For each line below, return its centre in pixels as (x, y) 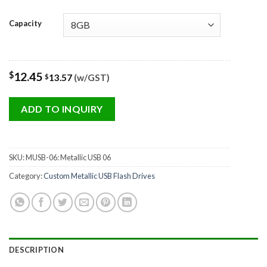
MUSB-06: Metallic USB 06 (68, 157)
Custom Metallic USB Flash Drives (99, 176)
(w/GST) (91, 77)
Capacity (25, 23)
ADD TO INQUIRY (62, 108)
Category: (26, 176)
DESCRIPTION (36, 249)
